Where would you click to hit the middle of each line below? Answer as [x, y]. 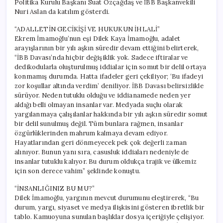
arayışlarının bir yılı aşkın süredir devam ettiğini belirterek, [107, 48]
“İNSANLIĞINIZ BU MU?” [55, 188]
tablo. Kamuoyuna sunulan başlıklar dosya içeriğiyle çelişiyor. [110, 217]
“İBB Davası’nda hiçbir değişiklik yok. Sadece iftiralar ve [101, 57]
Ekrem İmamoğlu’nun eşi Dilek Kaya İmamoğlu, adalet [97, 38]
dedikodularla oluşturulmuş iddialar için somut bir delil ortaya [111, 67]
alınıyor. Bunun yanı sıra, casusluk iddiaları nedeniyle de [102, 152]
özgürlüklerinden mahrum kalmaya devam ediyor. [91, 133]
